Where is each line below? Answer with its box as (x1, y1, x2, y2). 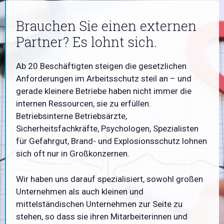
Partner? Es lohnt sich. (16, 33, 157, 50)
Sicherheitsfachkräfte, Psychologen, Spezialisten (16, 123, 198, 133)
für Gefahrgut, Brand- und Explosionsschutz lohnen (16, 136, 207, 146)
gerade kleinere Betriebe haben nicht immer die (16, 86, 191, 96)
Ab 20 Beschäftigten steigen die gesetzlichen (16, 61, 186, 71)
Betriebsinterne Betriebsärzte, (16, 111, 127, 121)
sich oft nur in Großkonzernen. (16, 148, 129, 158)
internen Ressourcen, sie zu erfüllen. (16, 98, 151, 108)
